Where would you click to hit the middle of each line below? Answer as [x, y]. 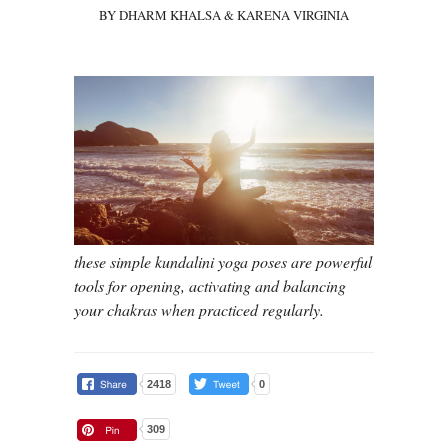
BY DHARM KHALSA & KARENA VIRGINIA [224, 15]
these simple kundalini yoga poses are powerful [223, 261]
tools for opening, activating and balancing [210, 285]
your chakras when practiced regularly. [199, 309]
